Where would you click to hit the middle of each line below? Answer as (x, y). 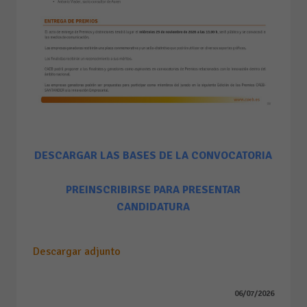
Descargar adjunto (77, 252)
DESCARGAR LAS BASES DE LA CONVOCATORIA (153, 156)
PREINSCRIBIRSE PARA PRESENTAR (153, 190)
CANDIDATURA (153, 207)
